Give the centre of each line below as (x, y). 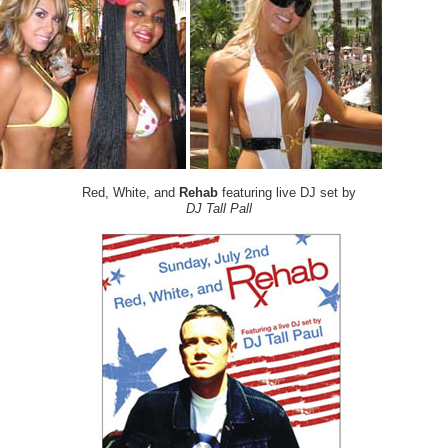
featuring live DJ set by (287, 193)
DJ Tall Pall (219, 209)
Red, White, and (130, 193)
